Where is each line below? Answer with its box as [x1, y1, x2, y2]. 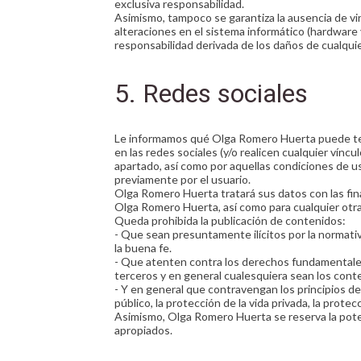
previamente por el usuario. [114, 172, 251, 186]
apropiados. [114, 323, 172, 337]
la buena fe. [114, 241, 172, 255]
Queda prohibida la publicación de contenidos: [114, 214, 346, 227]
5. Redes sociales [114, 78, 308, 109]
